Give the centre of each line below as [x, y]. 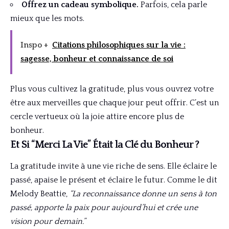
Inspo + [34, 45]
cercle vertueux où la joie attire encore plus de [97, 116]
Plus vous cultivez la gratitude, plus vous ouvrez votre [112, 89]
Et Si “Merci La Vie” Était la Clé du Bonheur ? [105, 144]
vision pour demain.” [48, 222]
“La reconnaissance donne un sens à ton [143, 194]
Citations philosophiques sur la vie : [119, 45]
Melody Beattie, [40, 194]
